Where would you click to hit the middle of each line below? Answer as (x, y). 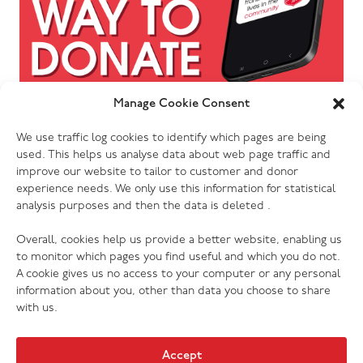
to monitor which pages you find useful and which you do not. (178, 257)
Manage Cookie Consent (181, 104)
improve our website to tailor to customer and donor (157, 172)
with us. (37, 308)
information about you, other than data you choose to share (173, 291)
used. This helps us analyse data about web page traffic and (173, 155)
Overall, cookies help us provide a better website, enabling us (179, 240)
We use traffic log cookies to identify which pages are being (171, 138)
